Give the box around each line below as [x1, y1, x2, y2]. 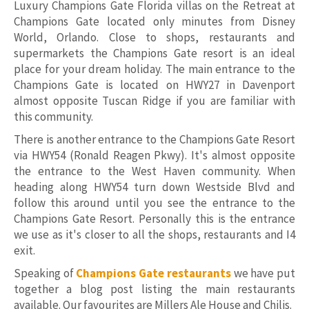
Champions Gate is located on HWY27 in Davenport [14, 77, 295, 93]
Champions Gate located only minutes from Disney [14, 14, 295, 30]
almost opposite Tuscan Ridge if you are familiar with [14, 93, 295, 109]
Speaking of [14, 266, 77, 281]
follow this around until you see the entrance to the [14, 195, 295, 211]
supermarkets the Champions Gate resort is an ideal [14, 46, 295, 61]
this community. [14, 109, 93, 125]
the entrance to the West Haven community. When [14, 163, 295, 179]
